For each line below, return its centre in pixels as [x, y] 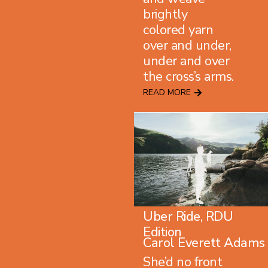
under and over [186, 61]
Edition [162, 232]
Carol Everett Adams [204, 243]
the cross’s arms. [188, 77]
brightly [165, 15]
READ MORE [167, 93]
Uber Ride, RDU [188, 217]
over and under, [187, 46]
